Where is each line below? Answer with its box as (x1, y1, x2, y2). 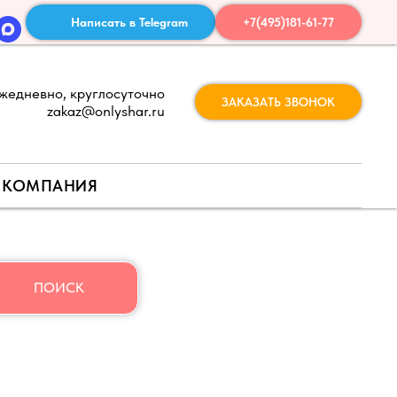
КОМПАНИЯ (2, 176, 98, 195)
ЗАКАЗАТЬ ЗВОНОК (222, 94, 335, 109)
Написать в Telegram (71, 14, 188, 29)
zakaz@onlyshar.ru (47, 102, 165, 120)
